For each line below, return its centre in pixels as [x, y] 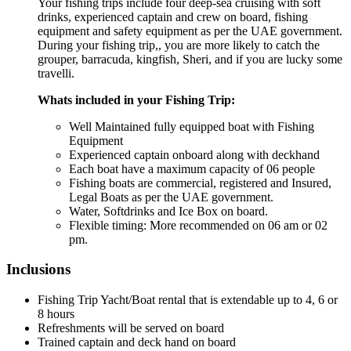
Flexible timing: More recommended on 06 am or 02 [198, 225]
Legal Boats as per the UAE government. [171, 197]
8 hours [56, 314]
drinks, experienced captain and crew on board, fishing [173, 16]
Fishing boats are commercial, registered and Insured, [200, 183]
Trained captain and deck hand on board [137, 342]
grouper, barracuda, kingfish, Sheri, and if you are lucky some [190, 59]
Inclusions [38, 270]
